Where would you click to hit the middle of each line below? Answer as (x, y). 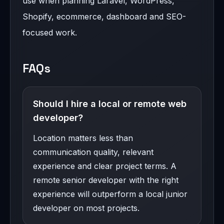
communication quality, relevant (93, 152)
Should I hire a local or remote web (110, 104)
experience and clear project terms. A (105, 166)
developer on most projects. (86, 208)
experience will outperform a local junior (110, 194)
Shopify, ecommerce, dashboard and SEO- (104, 17)
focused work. (50, 33)
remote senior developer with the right (106, 180)
